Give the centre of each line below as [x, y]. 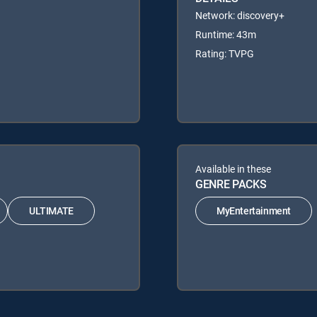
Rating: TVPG [225, 53]
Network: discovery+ [240, 15]
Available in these [233, 168]
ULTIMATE [51, 211]
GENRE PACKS [231, 184]
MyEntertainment [254, 211]
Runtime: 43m [226, 34]
